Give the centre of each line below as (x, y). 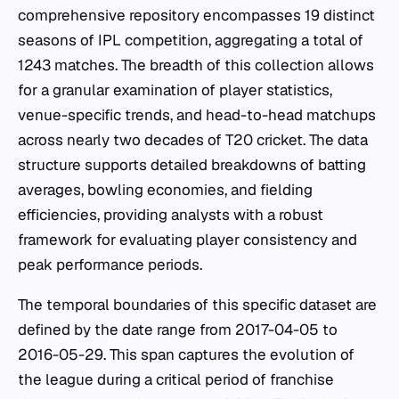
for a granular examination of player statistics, (175, 90)
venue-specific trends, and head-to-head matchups (197, 114)
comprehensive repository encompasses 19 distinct (196, 15)
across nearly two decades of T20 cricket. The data (193, 139)
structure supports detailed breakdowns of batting (192, 164)
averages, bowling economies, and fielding (165, 189)
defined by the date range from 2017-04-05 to (178, 329)
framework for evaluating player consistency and (187, 239)
